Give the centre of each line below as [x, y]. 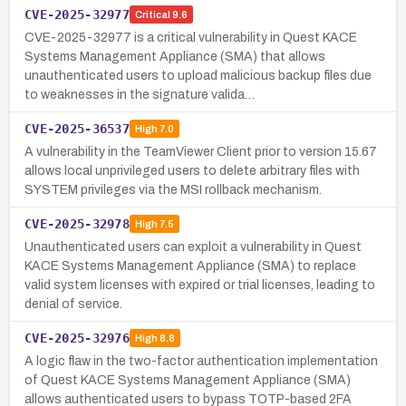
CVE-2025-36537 [77, 128]
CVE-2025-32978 [77, 223]
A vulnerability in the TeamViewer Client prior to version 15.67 [201, 151]
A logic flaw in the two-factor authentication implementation [201, 361]
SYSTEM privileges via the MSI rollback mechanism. [173, 189]
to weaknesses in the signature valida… [140, 94]
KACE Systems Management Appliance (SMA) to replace [190, 266]
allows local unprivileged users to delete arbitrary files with [192, 170]
